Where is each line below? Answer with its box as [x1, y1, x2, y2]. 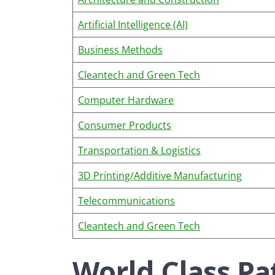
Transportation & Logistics [78, 144, 201, 157]
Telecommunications [78, 194, 175, 207]
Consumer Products [78, 118, 171, 132]
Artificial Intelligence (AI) [78, 18, 188, 31]
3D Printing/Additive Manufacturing [78, 169, 242, 182]
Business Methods [78, 43, 163, 56]
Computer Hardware [78, 93, 174, 107]
